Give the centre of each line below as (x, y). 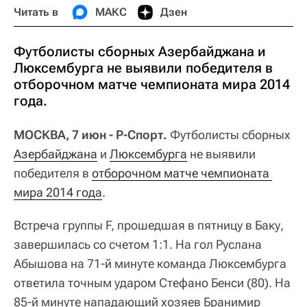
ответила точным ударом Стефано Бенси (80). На (152, 283)
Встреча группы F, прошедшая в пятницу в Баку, (149, 225)
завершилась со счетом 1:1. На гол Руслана (138, 244)
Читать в (36, 12)
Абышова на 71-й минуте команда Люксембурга (150, 263)
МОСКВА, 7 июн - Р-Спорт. (90, 135)
